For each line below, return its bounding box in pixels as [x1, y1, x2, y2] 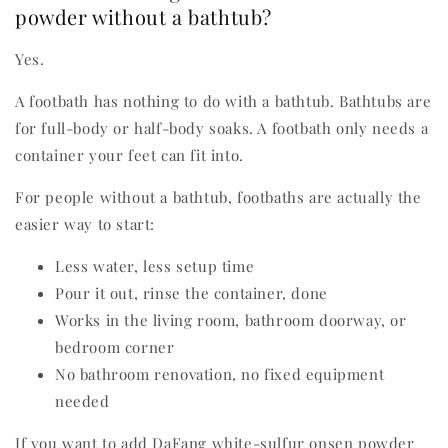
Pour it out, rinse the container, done [55, 283, 328, 304]
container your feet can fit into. [15, 145, 244, 166]
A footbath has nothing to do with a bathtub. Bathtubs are [15, 91, 432, 112]
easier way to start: [15, 214, 155, 235]
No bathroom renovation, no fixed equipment [55, 364, 385, 385]
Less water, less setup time [55, 256, 255, 277]
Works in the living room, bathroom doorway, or [55, 310, 407, 331]
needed [55, 391, 110, 412]
